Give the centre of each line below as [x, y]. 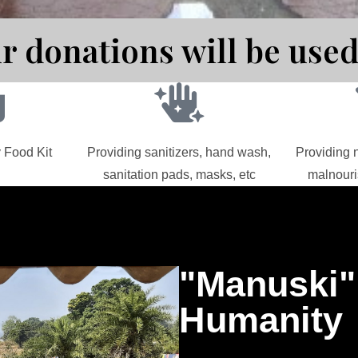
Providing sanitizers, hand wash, [179, 152]
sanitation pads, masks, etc [179, 175]
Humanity [261, 320]
